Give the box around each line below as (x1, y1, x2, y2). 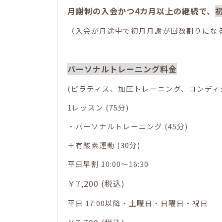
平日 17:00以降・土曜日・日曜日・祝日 (67, 197, 209, 208)
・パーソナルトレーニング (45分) (67, 120, 188, 131)
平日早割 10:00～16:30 (67, 158, 149, 169)
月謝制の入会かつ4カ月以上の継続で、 (67, 4, 216, 17)
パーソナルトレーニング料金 (67, 62, 177, 75)
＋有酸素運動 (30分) (67, 139, 141, 150)
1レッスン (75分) (67, 102, 129, 112)
